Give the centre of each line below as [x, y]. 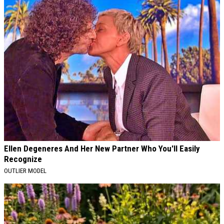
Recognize [23, 159]
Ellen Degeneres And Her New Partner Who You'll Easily [102, 149]
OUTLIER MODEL [25, 171]
